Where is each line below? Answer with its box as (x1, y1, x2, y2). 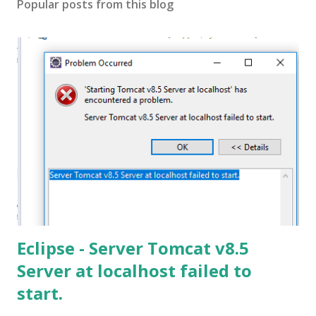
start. (17, 281, 63, 305)
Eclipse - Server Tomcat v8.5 (17, 236, 249, 260)
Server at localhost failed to (17, 258, 252, 282)
